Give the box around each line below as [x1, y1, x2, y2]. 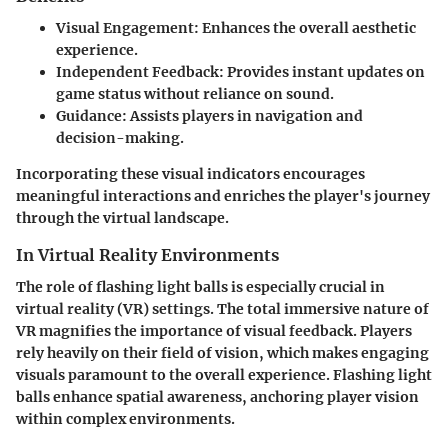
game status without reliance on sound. [56, 84, 334, 103]
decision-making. [56, 128, 184, 147]
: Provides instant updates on [219, 62, 425, 81]
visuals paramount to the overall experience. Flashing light [16, 365, 432, 384]
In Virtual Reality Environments [16, 244, 279, 265]
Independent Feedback [56, 62, 219, 81]
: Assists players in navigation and [122, 106, 363, 125]
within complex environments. [16, 409, 235, 428]
